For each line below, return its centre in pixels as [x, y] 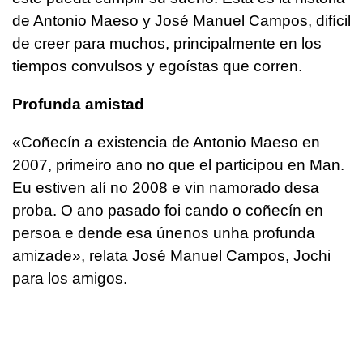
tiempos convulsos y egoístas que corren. [157, 66]
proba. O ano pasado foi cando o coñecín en [168, 211]
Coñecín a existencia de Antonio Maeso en [171, 143]
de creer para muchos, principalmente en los [167, 44]
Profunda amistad [78, 105]
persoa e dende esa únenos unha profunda [164, 233]
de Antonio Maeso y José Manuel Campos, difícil [181, 21]
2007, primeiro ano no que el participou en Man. [178, 165]
